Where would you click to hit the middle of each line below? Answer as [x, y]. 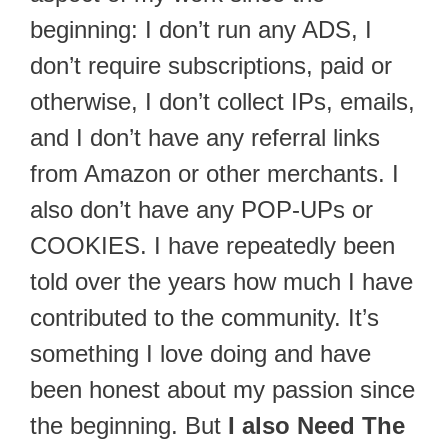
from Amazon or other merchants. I [214, 173]
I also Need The [316, 425]
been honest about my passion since [222, 389]
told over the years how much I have [221, 281]
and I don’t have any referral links [205, 137]
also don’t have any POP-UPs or [201, 209]
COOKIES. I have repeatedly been [212, 245]
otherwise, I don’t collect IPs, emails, [222, 101]
